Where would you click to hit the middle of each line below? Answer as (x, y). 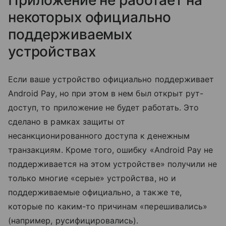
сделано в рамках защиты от (67, 121)
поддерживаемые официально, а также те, (95, 192)
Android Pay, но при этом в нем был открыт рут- (106, 93)
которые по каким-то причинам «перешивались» (108, 206)
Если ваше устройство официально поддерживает (111, 79)
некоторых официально (90, 17)
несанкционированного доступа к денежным (99, 135)
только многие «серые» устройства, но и (92, 178)
